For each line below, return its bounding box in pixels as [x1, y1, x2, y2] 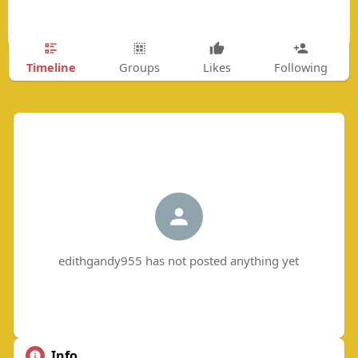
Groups [118, 59, 160, 75]
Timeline [26, 58, 76, 75]
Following [273, 59, 328, 75]
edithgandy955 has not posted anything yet [58, 253, 300, 269]
